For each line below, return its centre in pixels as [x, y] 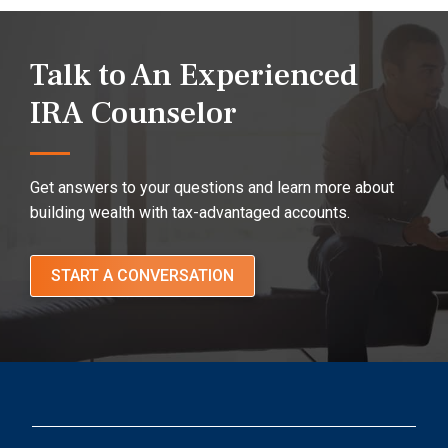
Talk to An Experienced [194, 75]
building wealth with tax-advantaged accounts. [190, 212]
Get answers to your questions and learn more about [212, 187]
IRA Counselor [133, 113]
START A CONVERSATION [142, 275]
